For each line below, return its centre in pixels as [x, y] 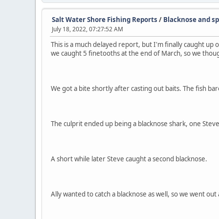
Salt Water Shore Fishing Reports [105, 20]
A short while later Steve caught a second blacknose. [129, 159]
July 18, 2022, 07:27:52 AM [88, 29]
